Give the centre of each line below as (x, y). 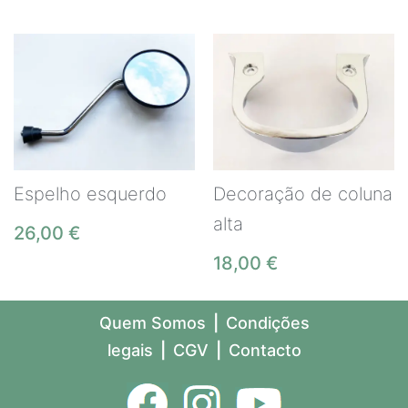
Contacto (265, 350)
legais (130, 350)
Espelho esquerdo (90, 194)
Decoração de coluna (303, 194)
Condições (267, 323)
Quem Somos (152, 323)
